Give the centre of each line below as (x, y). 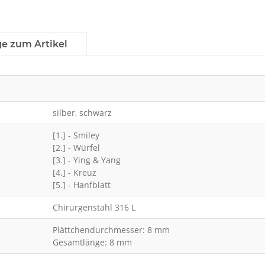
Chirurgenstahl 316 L (94, 208)
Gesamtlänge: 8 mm (92, 243)
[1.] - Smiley (76, 135)
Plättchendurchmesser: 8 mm (111, 230)
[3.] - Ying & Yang (86, 160)
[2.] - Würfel (76, 148)
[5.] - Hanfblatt (81, 185)
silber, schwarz (82, 113)
